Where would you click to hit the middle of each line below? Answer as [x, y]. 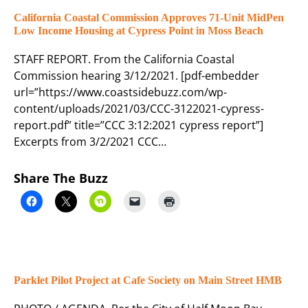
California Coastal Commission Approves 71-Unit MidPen [149, 18]
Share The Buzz [61, 178]
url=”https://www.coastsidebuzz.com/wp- [120, 92]
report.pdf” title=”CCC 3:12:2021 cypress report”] [141, 125]
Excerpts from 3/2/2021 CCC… [90, 142]
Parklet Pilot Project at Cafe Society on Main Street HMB [148, 280]
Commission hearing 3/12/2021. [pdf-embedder [136, 76]
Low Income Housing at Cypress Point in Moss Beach [139, 31]
